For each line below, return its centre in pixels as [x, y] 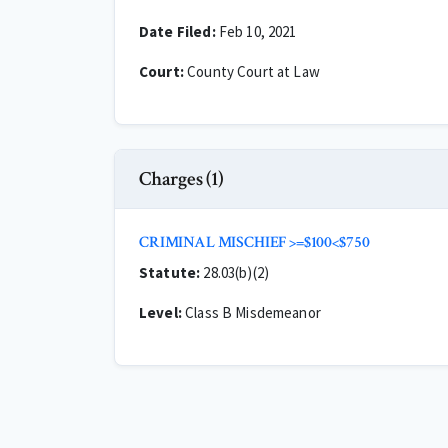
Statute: [170, 272]
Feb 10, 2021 [256, 31]
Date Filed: [177, 31]
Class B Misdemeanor [251, 312]
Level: [160, 312]
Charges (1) [181, 179]
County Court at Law [251, 71]
